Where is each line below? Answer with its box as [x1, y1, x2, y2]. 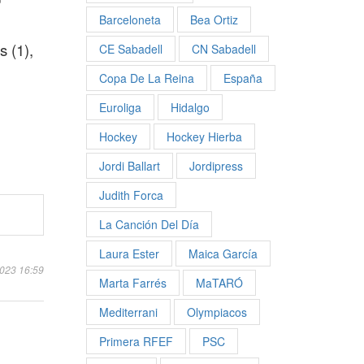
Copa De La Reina [98, 69, 194, 86]
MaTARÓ [195, 274, 243, 291]
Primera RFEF [98, 332, 173, 349]
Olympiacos [186, 303, 247, 320]
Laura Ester [98, 245, 159, 262]
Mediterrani [98, 303, 158, 320]
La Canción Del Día [98, 215, 199, 232]
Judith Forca [98, 186, 163, 203]
